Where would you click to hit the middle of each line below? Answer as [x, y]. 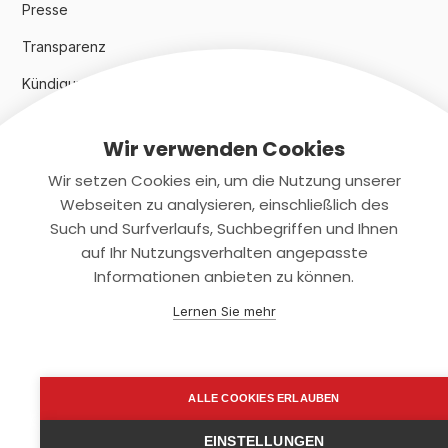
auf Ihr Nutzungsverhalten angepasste [224, 252]
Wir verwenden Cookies [224, 149]
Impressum [57, 276]
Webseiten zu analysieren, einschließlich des [224, 204]
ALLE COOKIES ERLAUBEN [264, 398]
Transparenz [64, 47]
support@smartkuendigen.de [142, 435]
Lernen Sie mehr [224, 311]
